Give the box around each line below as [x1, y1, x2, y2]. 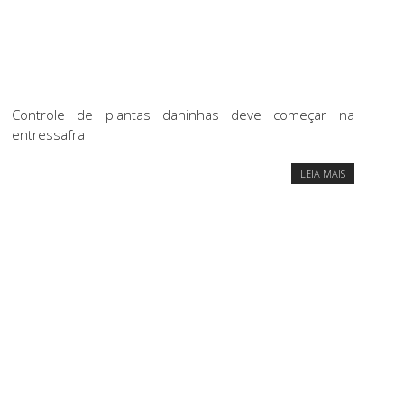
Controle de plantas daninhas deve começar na [12, 106, 354, 124]
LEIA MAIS [299, 167, 345, 181]
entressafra [12, 125, 85, 144]
